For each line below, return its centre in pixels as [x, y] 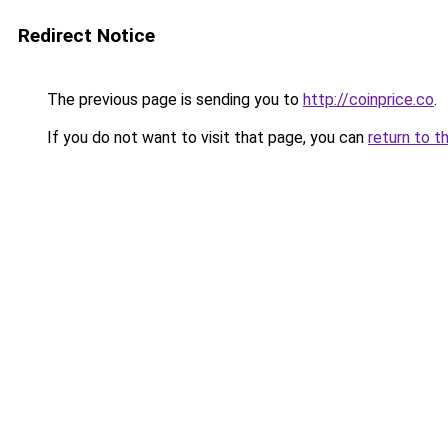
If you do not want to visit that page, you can [205, 137]
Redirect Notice [86, 35]
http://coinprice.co [368, 99]
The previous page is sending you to [173, 99]
